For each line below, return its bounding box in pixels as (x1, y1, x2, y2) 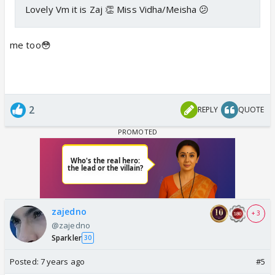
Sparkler (52, 232, 82, 243)
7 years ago (40, 255, 85, 267)
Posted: (10, 255, 41, 267)
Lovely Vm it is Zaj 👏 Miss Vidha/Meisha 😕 (25, 2, 209, 15)
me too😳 (10, 38, 51, 51)
